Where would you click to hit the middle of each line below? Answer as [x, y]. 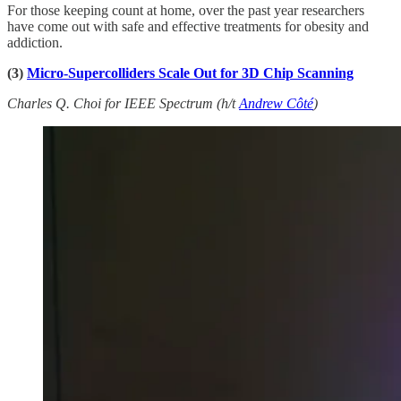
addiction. [35, 42]
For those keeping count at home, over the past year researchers [186, 10]
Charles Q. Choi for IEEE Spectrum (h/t [123, 103]
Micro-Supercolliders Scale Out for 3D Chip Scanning [190, 73]
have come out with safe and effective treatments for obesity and [188, 26]
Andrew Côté [276, 103]
